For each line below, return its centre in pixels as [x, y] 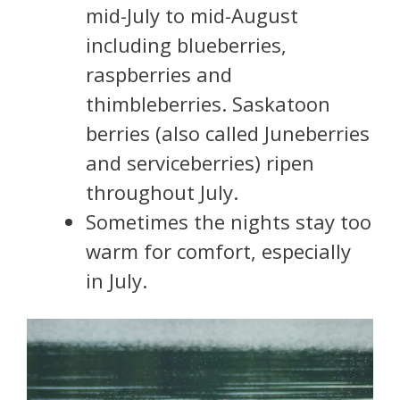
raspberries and [159, 74]
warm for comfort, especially [218, 250]
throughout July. [162, 192]
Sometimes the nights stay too [229, 221]
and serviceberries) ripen [200, 162]
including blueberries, [186, 44]
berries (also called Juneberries [228, 133]
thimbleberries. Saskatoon [208, 103]
